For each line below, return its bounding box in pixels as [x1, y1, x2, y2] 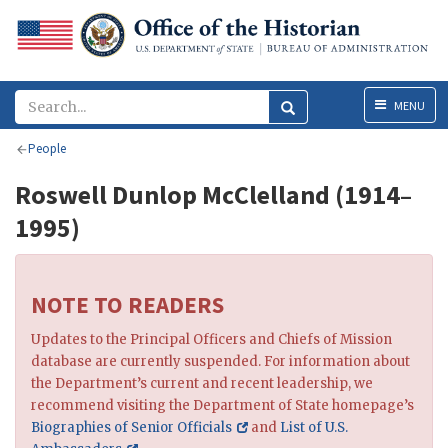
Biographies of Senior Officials [31, 419, 232, 437]
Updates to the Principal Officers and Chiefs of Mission [31, 331, 392, 349]
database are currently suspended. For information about [31, 353, 410, 371]
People [27, 140, 66, 158]
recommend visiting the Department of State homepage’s [31, 397, 414, 415]
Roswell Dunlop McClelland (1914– [15, 178, 412, 212]
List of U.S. [280, 419, 348, 437]
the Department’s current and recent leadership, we [31, 375, 373, 393]
